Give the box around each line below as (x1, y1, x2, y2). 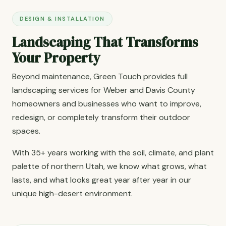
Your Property (12, 48, 100, 67)
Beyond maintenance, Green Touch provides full (12, 71, 188, 82)
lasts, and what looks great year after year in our (12, 175, 191, 185)
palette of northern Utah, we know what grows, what (12, 161, 207, 172)
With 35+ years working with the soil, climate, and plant (12, 147, 214, 158)
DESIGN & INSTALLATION (20, 15, 105, 22)
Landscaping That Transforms (12, 33, 198, 51)
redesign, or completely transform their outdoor (12, 112, 190, 123)
